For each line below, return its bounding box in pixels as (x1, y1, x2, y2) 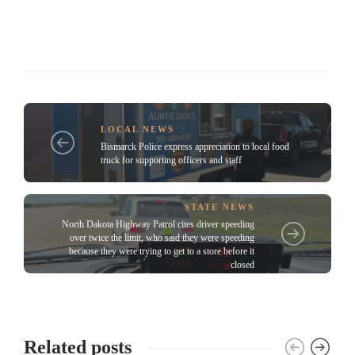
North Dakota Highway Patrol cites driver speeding (62, 218, 254, 230)
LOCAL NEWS (101, 124, 174, 134)
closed (231, 258, 254, 270)
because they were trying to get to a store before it (69, 245, 254, 257)
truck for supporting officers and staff (101, 154, 242, 166)
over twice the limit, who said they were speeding (70, 231, 254, 243)
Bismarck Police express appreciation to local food (101, 140, 289, 152)
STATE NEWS (185, 201, 254, 212)
